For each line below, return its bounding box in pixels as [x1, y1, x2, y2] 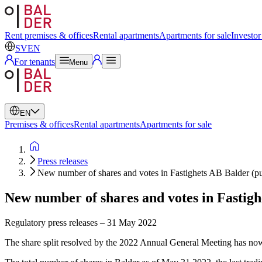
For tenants [14, 57, 55, 67]
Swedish [23, 9, 55, 19]
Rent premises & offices [5, 30, 93, 40]
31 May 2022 [107, 217, 157, 227]
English [23, 20, 51, 30]
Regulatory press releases [5, 217, 98, 227]
